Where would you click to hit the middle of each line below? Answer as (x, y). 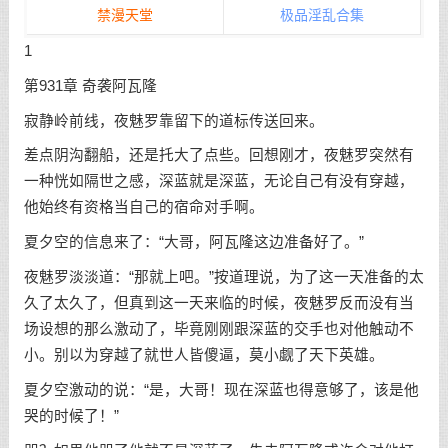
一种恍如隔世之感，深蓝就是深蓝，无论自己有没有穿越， (218, 181)
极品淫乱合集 (321, 15)
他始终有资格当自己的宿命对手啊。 (143, 207)
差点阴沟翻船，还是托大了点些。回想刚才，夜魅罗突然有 (218, 155)
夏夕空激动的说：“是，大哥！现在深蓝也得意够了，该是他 (221, 389)
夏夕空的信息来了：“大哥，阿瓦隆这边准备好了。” (193, 242)
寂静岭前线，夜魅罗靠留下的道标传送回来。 (173, 120)
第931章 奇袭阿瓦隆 (90, 85)
